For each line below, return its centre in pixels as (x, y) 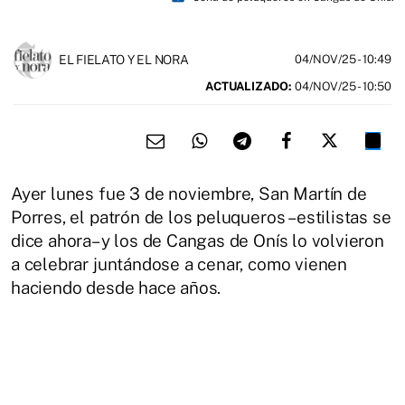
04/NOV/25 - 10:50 (342, 86)
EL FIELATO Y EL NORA (124, 59)
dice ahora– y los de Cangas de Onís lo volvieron (198, 240)
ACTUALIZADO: (249, 86)
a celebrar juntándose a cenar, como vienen (179, 264)
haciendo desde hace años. (116, 287)
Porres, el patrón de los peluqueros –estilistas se (201, 217)
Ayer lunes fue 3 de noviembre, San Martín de (189, 193)
